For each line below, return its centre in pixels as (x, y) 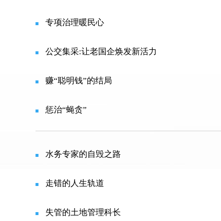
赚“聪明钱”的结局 (79, 81)
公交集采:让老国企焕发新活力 (101, 52)
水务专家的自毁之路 (83, 154)
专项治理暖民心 (75, 22)
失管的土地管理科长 (83, 212)
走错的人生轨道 (75, 183)
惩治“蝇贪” (66, 110)
